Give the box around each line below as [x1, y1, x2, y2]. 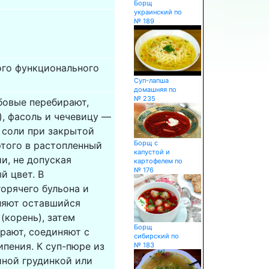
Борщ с [133, 139, 158, 148]
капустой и [133, 148, 170, 157]
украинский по [133, 8, 182, 17]
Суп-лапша [133, 76, 169, 85]
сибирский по [133, 232, 179, 241]
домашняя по [133, 85, 177, 94]
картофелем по [133, 157, 183, 166]
